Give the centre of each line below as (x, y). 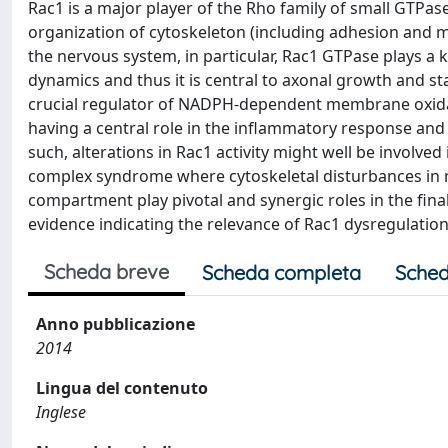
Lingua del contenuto (122, 388)
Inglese (61, 412)
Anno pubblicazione (115, 324)
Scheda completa (281, 272)
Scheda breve (106, 271)
